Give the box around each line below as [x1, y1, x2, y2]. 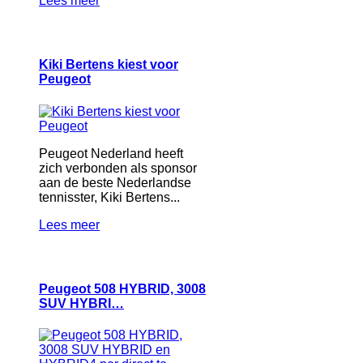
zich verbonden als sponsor [39, 160, 197, 175]
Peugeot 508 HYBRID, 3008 [39, 281, 206, 296]
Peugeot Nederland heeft [39, 146, 183, 160]
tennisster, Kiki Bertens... [39, 190, 180, 204]
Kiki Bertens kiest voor [39, 58, 178, 72]
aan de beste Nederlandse [39, 175, 191, 190]
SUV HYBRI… [39, 296, 124, 310]
